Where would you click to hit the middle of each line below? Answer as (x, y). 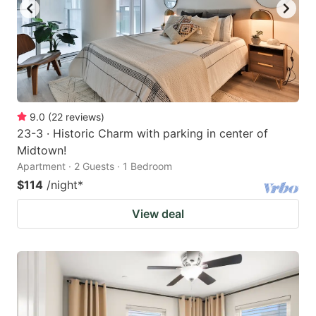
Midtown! (42, 151)
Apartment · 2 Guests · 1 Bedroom (95, 166)
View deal (158, 214)
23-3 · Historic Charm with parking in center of (142, 134)
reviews (83, 117)
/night (62, 185)
